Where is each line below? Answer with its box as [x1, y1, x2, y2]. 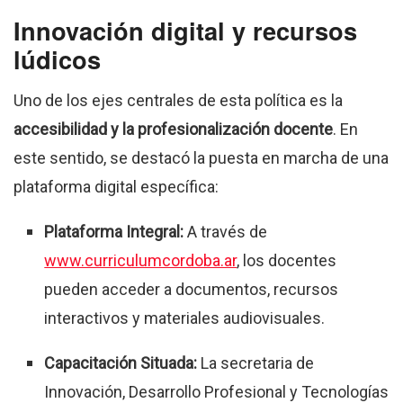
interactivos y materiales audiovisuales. [44, 309, 326, 328]
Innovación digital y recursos [13, 13, 357, 49]
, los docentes [237, 251, 337, 271]
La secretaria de [197, 354, 315, 373]
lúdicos [13, 41, 101, 77]
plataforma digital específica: [13, 177, 219, 197]
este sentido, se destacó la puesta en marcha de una [13, 148, 389, 168]
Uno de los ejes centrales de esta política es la [13, 91, 343, 111]
